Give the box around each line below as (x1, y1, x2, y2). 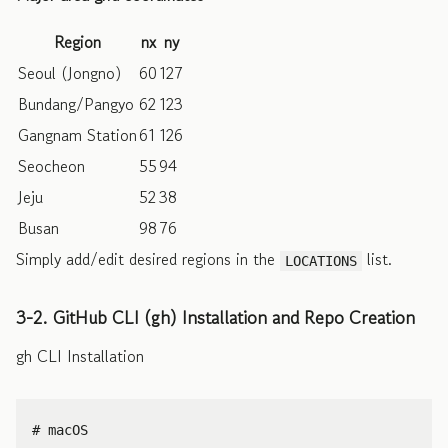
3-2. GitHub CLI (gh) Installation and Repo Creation (16, 304, 415, 330)
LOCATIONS (285, 252, 358, 269)
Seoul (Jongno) (18, 60, 122, 85)
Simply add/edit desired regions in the (16, 246, 280, 271)
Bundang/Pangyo (18, 91, 134, 116)
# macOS (32, 421, 88, 438)
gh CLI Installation (16, 343, 144, 368)
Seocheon (18, 153, 85, 178)
